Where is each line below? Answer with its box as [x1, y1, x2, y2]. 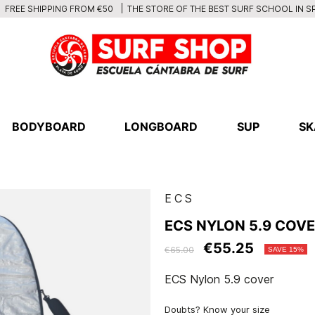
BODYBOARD [11, 120, 86, 134]
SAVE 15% [267, 245, 304, 254]
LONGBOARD [124, 120, 198, 134]
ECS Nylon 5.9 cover [164, 272, 274, 286]
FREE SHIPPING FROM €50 [2, 3, 113, 14]
